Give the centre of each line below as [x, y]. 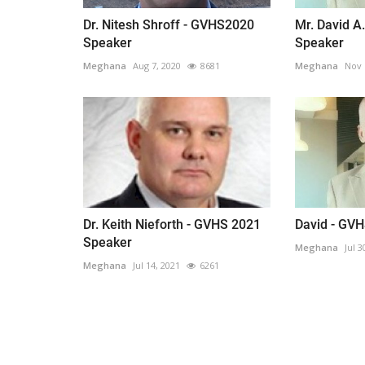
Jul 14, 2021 [156, 266]
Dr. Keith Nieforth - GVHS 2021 [172, 225]
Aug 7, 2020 [157, 65]
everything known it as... [191, 13]
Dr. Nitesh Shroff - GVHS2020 [169, 24]
